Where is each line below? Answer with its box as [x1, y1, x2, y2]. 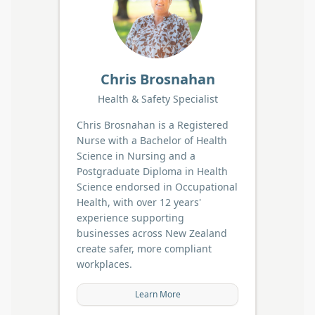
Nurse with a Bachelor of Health [77, 133, 228, 147]
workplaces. [77, 257, 133, 271]
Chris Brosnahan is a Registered [77, 117, 229, 131]
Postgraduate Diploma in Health [77, 164, 229, 178]
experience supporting [77, 210, 185, 224]
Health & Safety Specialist [97, 91, 218, 105]
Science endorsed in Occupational [77, 179, 238, 193]
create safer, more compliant [77, 241, 212, 255]
